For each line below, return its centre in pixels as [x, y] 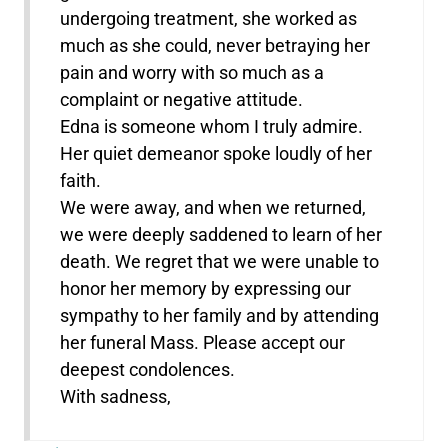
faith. [81, 181]
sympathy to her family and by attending [220, 316]
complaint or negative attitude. [182, 100]
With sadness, [116, 397]
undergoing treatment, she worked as [209, 19]
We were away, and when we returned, [213, 208]
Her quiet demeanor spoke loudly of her [216, 154]
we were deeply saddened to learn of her [221, 235]
